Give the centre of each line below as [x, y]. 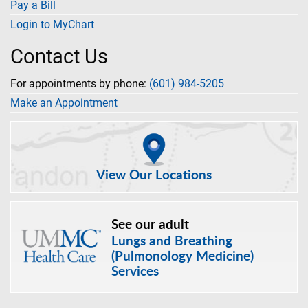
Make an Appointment [64, 103]
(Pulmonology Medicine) [182, 255]
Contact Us [59, 57]
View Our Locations [154, 174]
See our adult [150, 223]
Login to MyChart [52, 25]
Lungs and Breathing [172, 240]
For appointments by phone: [80, 84]
